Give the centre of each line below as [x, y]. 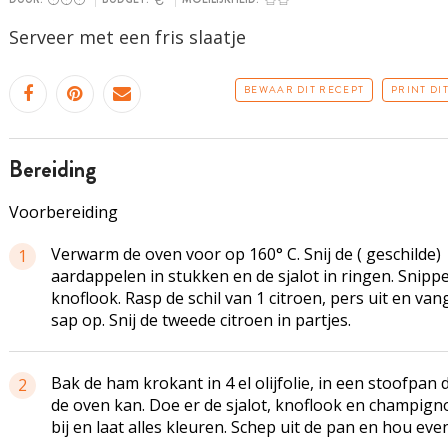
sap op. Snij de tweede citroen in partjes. [200, 320]
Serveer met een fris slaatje [129, 37]
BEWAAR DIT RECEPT [304, 89]
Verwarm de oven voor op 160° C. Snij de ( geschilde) [245, 254]
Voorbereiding [63, 212]
